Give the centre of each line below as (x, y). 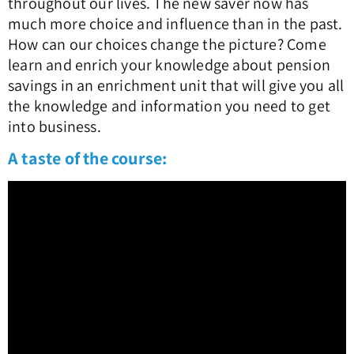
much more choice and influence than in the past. (175, 24)
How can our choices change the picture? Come (167, 45)
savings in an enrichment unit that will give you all (176, 86)
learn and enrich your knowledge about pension (169, 65)
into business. (55, 127)
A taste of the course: (88, 158)
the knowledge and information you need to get (169, 106)
